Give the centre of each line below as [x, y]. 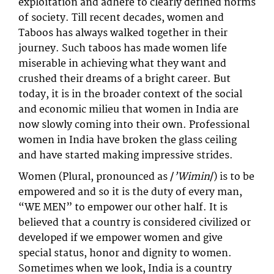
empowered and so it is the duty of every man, [130, 192]
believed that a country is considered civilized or [135, 223]
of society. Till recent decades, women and [121, 18]
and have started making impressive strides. [126, 155]
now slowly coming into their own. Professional [134, 125]
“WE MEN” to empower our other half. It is [123, 207]
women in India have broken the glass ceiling [128, 140]
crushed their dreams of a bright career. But [124, 79]
